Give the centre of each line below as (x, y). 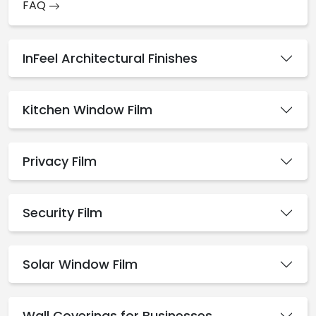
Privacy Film (60, 161)
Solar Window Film (80, 264)
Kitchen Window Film (87, 110)
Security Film (62, 213)
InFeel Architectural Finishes (110, 58)
